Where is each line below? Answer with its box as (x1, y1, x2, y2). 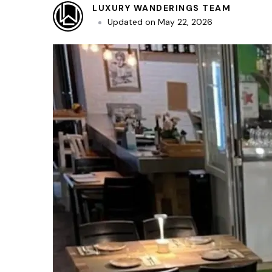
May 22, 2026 (158, 16, 212, 28)
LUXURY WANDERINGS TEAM (92, 2, 231, 14)
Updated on (107, 16, 158, 28)
